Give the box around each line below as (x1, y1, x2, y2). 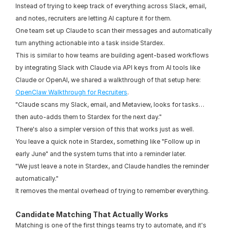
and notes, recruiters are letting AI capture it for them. (15, 14, 171, 22)
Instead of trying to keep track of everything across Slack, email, (15, 2, 206, 10)
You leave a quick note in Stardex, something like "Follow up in (15, 138, 200, 145)
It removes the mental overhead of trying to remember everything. (15, 187, 209, 195)
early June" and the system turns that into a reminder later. (15, 150, 186, 158)
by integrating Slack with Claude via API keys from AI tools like (15, 64, 200, 71)
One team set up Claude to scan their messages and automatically (15, 27, 212, 34)
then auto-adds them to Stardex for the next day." (15, 113, 162, 121)
